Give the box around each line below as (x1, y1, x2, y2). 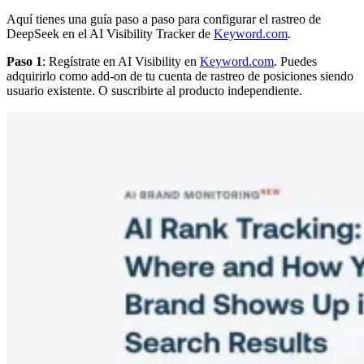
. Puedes (274, 54, 317, 69)
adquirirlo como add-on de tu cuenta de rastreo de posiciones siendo (6, 69, 353, 84)
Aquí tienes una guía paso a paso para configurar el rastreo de (6, 12, 321, 27)
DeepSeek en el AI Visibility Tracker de (6, 27, 214, 41)
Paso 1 (6, 54, 42, 69)
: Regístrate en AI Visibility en (42, 54, 200, 69)
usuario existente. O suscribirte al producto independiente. (6, 84, 302, 98)
